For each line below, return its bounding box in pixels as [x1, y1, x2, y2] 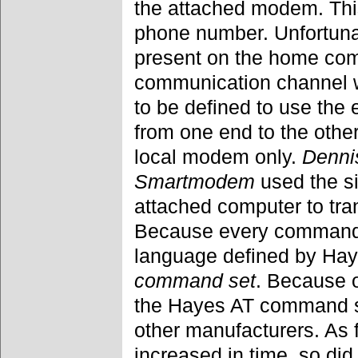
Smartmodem [134, 169, 255, 193]
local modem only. [134, 145, 302, 168]
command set [134, 268, 256, 292]
